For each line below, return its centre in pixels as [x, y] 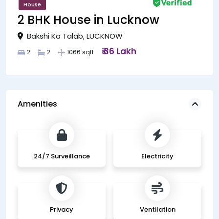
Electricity [157, 156]
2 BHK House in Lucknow [88, 20]
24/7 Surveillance [62, 156]
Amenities [37, 104]
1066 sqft [81, 52]
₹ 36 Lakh [119, 51]
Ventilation [157, 209]
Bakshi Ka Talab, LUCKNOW [74, 36]
